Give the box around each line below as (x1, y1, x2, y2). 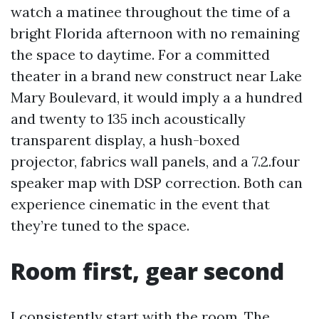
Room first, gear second (11, 256, 284, 286)
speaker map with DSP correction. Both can (11, 174, 303, 192)
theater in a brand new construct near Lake (11, 67, 302, 85)
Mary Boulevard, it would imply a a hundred (11, 88, 303, 106)
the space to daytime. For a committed (11, 46, 270, 63)
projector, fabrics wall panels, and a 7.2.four (11, 152, 300, 170)
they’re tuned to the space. (11, 216, 189, 234)
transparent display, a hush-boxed (11, 131, 240, 149)
